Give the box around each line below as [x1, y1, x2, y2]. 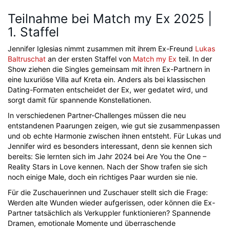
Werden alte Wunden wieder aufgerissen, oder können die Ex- [8, 198, 215, 207]
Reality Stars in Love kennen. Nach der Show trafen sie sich [8, 162, 207, 171]
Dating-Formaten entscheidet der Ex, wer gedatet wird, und [8, 85, 208, 94]
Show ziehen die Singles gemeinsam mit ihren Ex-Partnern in [8, 65, 210, 73]
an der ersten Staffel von [46, 54, 133, 63]
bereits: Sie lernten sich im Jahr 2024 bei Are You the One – [8, 152, 206, 161]
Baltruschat [8, 54, 46, 63]
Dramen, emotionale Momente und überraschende [8, 219, 176, 227]
